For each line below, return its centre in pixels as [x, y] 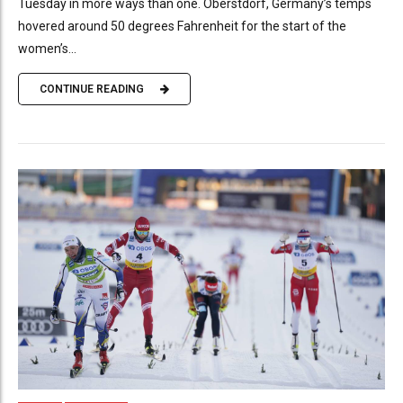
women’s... [47, 48]
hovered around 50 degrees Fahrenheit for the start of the [182, 26]
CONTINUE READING [92, 90]
